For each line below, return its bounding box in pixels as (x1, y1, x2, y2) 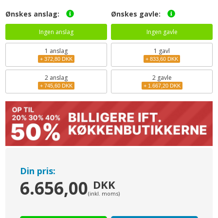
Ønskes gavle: (111, 9, 163, 19)
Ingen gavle (146, 28, 178, 36)
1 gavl (154, 47, 170, 55)
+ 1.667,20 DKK (143, 83, 181, 89)
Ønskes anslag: (5, 9, 62, 19)
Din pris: (20, 165, 56, 177)
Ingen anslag (38, 28, 73, 36)
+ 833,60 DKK (145, 56, 179, 62)
